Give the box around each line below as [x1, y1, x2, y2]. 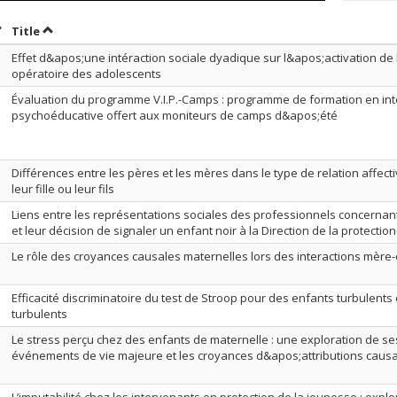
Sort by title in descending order [42, 22, 237, 38]
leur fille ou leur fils [12, 181, 114, 197]
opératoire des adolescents [12, 66, 161, 82]
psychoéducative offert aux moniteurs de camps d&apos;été [12, 107, 338, 123]
